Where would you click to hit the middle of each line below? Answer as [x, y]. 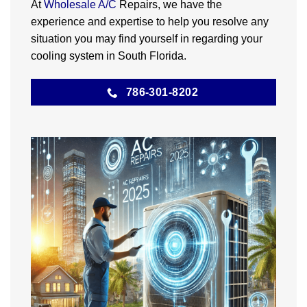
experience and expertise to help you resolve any [150, 22]
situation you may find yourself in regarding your [147, 39]
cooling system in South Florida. [109, 56]
